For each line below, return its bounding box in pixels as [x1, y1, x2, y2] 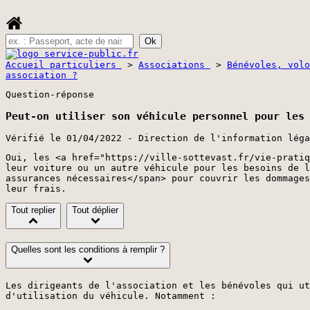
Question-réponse [6, 89, 94, 100]
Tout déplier [72, 205, 118, 216]
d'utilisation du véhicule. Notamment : [6, 290, 216, 301]
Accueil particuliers [6, 59, 122, 70]
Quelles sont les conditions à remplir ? [11, 244, 165, 255]
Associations [138, 59, 210, 70]
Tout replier [11, 205, 55, 216]
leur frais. [6, 183, 66, 194]
